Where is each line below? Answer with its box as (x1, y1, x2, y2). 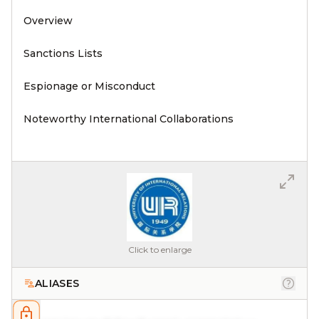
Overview (23, 14, 73, 27)
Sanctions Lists (23, 47, 103, 60)
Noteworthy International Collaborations (23, 113, 234, 125)
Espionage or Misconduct (23, 80, 155, 93)
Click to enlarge (127, 244, 192, 255)
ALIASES (35, 277, 80, 290)
